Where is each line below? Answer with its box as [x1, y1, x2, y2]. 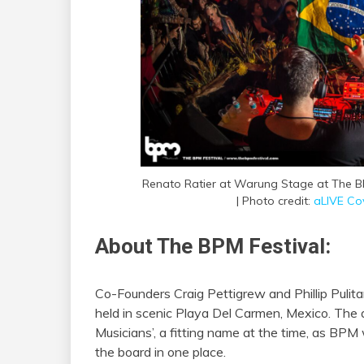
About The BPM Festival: [95, 233, 336, 258]
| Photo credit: [236, 193, 314, 208]
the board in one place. [95, 343, 226, 360]
